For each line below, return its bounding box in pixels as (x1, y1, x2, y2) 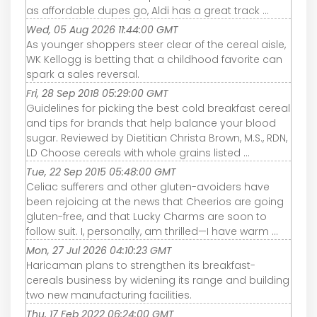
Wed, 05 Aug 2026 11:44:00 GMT (26, 23, 178, 38)
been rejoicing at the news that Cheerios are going (26, 195, 284, 209)
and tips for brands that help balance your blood (26, 116, 276, 131)
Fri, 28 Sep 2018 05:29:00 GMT (26, 86, 168, 101)
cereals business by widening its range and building (26, 273, 289, 288)
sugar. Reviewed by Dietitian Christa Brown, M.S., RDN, (26, 131, 287, 146)
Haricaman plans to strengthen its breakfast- (26, 258, 255, 273)
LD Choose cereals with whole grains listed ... (26, 146, 250, 161)
